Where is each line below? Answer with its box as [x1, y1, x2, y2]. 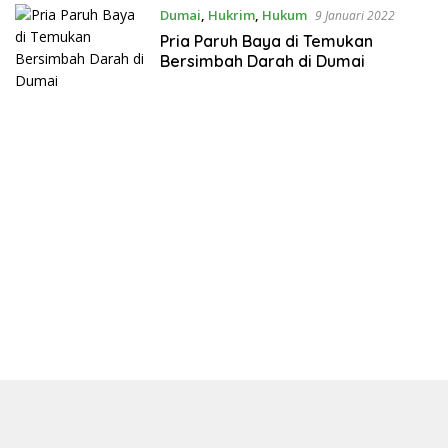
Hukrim [207, 6, 255, 24]
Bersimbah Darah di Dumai [159, 51, 365, 71]
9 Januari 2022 [314, 7, 395, 24]
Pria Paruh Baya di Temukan [159, 31, 373, 51]
